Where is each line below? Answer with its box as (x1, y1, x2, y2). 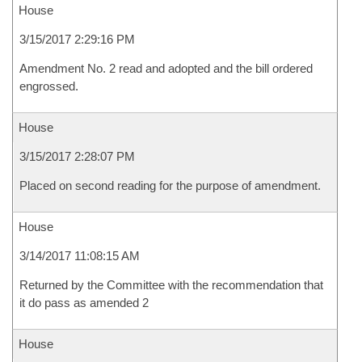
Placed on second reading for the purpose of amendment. (19, 179, 321, 192)
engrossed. (19, 79, 78, 93)
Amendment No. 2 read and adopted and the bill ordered (19, 61, 313, 75)
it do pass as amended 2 (19, 296, 149, 309)
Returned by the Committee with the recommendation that (19, 278, 323, 292)
